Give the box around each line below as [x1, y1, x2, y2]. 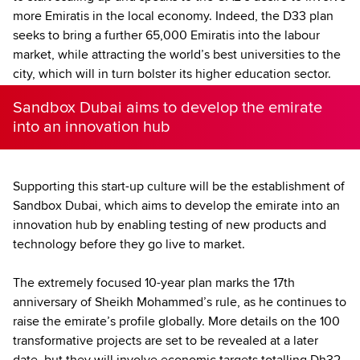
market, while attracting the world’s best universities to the [13, 46, 341, 63]
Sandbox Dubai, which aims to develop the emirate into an [13, 197, 340, 214]
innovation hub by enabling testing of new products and [13, 216, 326, 233]
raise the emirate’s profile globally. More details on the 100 [13, 313, 340, 329]
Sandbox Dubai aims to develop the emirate [13, 97, 322, 117]
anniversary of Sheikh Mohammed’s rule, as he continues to [13, 293, 346, 310]
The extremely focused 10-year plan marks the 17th [13, 274, 295, 291]
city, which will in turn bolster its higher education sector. [13, 65, 331, 82]
